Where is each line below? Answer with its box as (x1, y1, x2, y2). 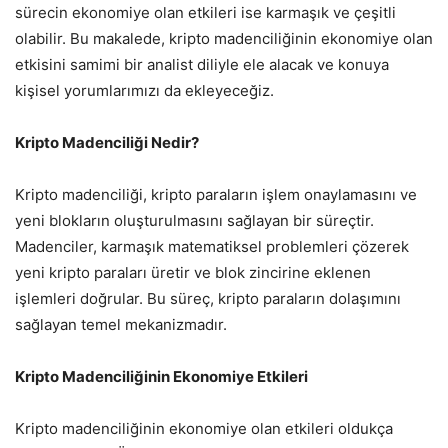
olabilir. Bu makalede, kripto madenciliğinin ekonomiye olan (15, 29, 433, 49)
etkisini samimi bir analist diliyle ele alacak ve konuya (15, 55, 389, 75)
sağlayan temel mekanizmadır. (15, 315, 227, 335)
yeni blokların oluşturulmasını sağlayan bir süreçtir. (15, 211, 374, 231)
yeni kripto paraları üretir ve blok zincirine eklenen (15, 263, 371, 283)
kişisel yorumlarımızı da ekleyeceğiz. (15, 81, 274, 101)
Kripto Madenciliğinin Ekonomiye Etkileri (15, 367, 308, 387)
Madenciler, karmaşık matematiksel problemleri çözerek (15, 237, 409, 257)
